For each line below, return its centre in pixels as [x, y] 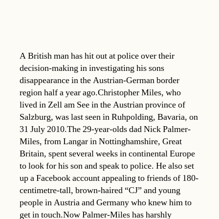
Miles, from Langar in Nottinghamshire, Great [101, 141]
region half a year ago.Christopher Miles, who [100, 92]
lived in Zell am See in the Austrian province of [102, 105]
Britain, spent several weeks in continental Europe [107, 153]
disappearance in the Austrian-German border [99, 80]
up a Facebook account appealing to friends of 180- [109, 178]
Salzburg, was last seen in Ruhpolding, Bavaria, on [109, 117]
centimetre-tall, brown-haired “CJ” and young [100, 190]
